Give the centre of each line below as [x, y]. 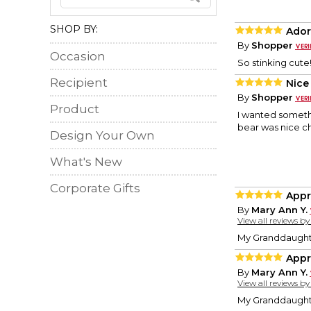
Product [75, 109]
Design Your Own [102, 135]
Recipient [79, 83]
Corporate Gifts [95, 188]
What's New [86, 162]
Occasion [78, 56]
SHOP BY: [74, 29]
